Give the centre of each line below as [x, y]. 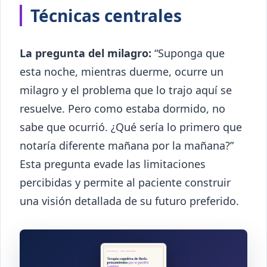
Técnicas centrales [106, 16]
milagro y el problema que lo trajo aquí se [126, 90]
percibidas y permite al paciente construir [125, 183]
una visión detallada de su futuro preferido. [129, 201]
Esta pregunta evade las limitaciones [113, 164]
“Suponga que [188, 53]
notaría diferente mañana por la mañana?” [127, 146]
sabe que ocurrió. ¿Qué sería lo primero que [131, 127]
